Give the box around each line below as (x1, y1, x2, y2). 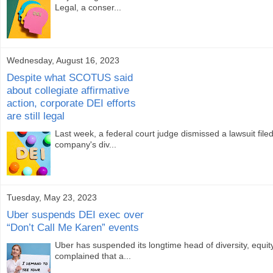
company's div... (55, 140, 117, 150)
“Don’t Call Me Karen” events (7, 221, 139, 234)
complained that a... (55, 251, 132, 261)
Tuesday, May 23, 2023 (7, 192, 97, 202)
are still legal (7, 110, 65, 122)
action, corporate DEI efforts (7, 97, 136, 110)
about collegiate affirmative (7, 84, 129, 97)
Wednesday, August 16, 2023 (7, 55, 119, 65)
